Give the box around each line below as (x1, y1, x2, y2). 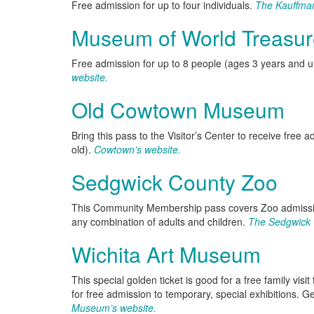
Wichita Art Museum (71, 239, 261, 269)
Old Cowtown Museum (71, 95, 285, 125)
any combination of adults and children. (71, 214, 248, 228)
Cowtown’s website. (94, 142, 181, 156)
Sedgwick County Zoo (71, 167, 278, 197)
